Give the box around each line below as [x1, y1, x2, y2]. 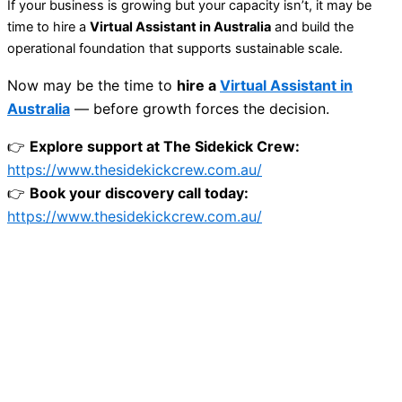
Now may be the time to [7, 75, 177, 94]
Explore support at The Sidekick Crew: [30, 136, 300, 155]
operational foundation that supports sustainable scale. [7, 39, 343, 57]
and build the [271, 18, 354, 35]
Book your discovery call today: [30, 183, 249, 202]
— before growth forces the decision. [70, 99, 329, 118]
